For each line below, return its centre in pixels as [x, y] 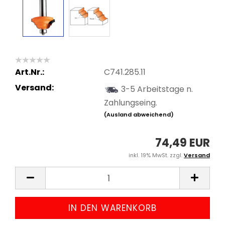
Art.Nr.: [30, 72]
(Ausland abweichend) [139, 114]
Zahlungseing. [130, 102]
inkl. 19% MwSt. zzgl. [156, 155]
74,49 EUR [183, 143]
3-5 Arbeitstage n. [157, 89]
